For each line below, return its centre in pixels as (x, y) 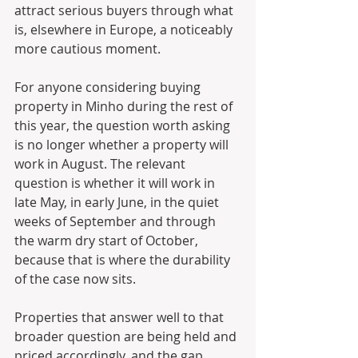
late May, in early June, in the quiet (118, 202)
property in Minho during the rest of (125, 106)
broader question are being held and (127, 336)
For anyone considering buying (109, 87)
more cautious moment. (88, 48)
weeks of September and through (117, 221)
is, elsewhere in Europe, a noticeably (125, 29)
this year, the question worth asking (124, 125)
